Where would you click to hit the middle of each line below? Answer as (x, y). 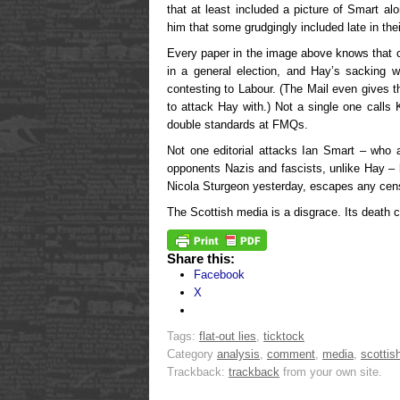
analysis (238, 354)
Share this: (201, 259)
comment (291, 354)
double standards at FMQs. (237, 125)
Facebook (219, 275)
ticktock (284, 337)
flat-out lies (228, 337)
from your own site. (331, 372)
